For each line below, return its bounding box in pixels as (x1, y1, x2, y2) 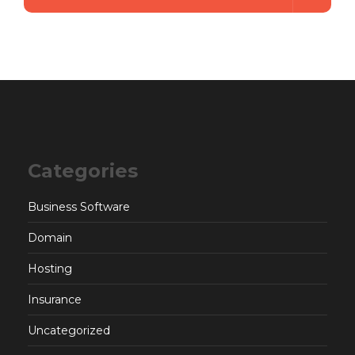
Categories (28, 158, 138, 182)
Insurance (28, 292, 82, 307)
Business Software (28, 199, 130, 214)
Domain (28, 230, 72, 245)
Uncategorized (28, 323, 110, 338)
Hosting (28, 261, 72, 276)
